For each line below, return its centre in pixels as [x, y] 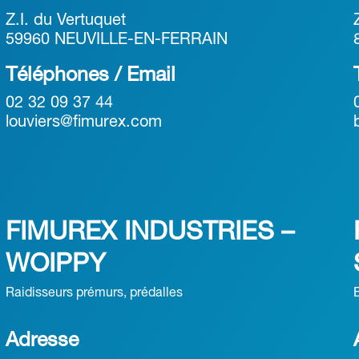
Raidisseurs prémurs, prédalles [94, 293]
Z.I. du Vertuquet [65, 21]
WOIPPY [55, 265]
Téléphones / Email [90, 76]
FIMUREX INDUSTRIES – [149, 233]
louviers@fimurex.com [83, 123]
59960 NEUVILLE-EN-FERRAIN [116, 40]
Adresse [42, 341]
